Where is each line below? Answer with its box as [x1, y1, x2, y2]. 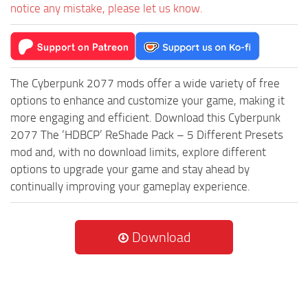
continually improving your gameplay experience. [10, 179, 250, 193]
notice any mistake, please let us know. [10, 1, 203, 15]
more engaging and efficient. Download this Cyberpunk [10, 111, 280, 124]
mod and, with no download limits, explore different [10, 145, 266, 159]
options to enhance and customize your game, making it [10, 93, 285, 107]
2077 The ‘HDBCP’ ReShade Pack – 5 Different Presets [10, 128, 283, 142]
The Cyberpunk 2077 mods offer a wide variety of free [10, 76, 280, 90]
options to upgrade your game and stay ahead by [10, 162, 250, 176]
